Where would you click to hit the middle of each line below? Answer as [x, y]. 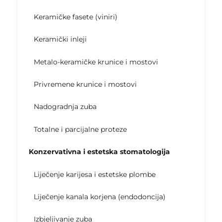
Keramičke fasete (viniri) [75, 17]
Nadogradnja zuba [65, 107]
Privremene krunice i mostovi [85, 84]
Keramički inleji [60, 39]
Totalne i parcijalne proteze [80, 129]
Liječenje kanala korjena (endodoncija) [99, 196]
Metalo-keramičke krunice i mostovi [96, 62]
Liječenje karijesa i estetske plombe [94, 174]
